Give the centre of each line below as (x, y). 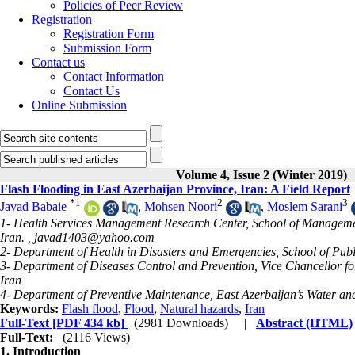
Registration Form (109, 34)
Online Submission (79, 105)
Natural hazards (199, 308)
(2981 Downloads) (181, 323)
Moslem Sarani (305, 207)
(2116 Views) (96, 337)
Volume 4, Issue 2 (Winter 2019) (261, 175)
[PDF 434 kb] (87, 323)
